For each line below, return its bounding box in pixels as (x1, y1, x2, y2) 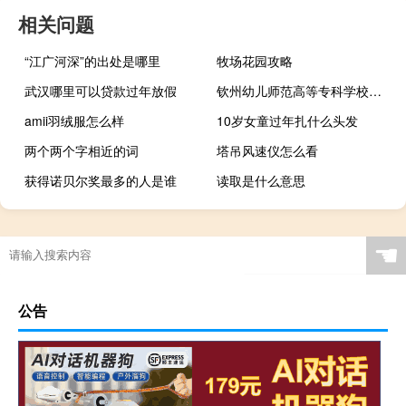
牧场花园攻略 (217, 51, 294, 70)
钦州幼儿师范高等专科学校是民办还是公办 (369, 81, 382, 100)
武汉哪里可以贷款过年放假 (24, 81, 177, 100)
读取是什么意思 (217, 170, 306, 189)
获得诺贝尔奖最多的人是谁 (24, 170, 177, 189)
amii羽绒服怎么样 (24, 111, 124, 130)
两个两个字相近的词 (24, 140, 139, 159)
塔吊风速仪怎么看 (217, 140, 319, 159)
